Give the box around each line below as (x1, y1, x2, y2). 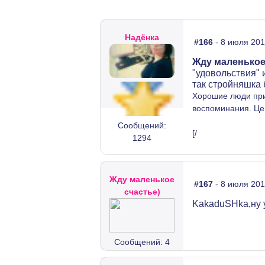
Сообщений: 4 (114, 237, 170, 247)
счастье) (124, 187, 160, 196)
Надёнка (125, 33, 159, 42)
